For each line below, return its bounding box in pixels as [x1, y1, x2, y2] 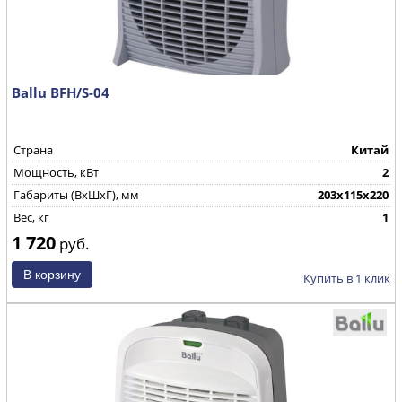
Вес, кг [13, 209, 49, 225]
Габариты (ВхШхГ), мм [13, 187, 139, 203]
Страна [13, 142, 53, 158]
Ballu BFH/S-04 [12, 83, 109, 101]
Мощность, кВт [13, 164, 99, 180]
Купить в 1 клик [302, 269, 390, 286]
